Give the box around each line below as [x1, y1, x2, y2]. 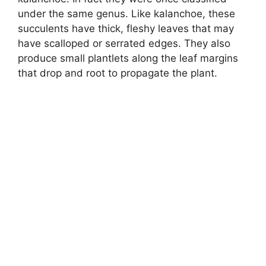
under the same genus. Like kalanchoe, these [18, 8, 235, 20]
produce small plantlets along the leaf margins [18, 52, 238, 65]
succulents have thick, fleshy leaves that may [18, 23, 234, 35]
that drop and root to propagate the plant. [18, 67, 217, 80]
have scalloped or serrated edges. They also [18, 37, 230, 50]
